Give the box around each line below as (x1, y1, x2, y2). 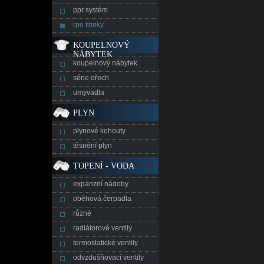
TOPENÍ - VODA (73, 161, 134, 170)
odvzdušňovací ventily (73, 253, 144, 262)
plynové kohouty (73, 127, 126, 135)
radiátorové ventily (73, 224, 132, 232)
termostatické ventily (73, 239, 138, 247)
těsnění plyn (73, 141, 112, 150)
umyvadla (73, 88, 104, 97)
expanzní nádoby (73, 180, 128, 188)
